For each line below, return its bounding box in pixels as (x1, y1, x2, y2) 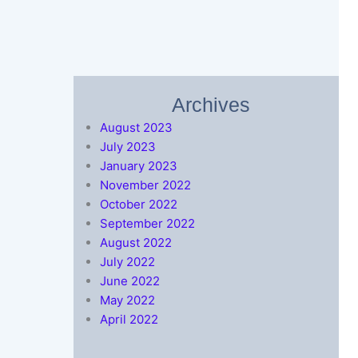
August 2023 (100, 119, 173, 135)
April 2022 (100, 311, 159, 327)
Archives (172, 93, 251, 116)
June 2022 (100, 272, 161, 288)
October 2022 (100, 196, 178, 212)
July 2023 (100, 138, 157, 154)
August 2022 (100, 234, 173, 250)
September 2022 (100, 215, 196, 231)
